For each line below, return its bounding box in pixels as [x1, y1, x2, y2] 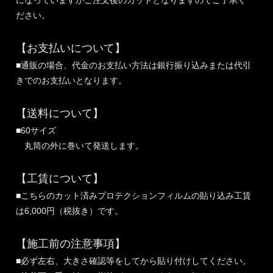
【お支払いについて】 [16, 42, 126, 55]
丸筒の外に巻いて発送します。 [16, 141, 144, 151]
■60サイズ [16, 126, 57, 136]
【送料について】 [16, 107, 104, 120]
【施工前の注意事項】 [16, 238, 126, 250]
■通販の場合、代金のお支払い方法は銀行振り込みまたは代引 [16, 60, 252, 71]
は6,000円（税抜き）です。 [16, 206, 124, 216]
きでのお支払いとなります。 [16, 76, 127, 86]
